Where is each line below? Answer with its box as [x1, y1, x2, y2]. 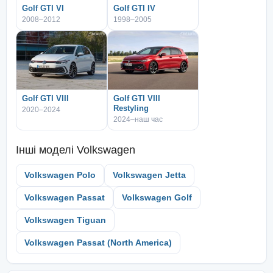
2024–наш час [113, 115, 163, 124]
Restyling [113, 103, 149, 113]
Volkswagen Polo [24, 170, 96, 180]
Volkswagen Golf [122, 193, 192, 202]
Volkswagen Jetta [113, 170, 186, 180]
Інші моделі [16, 143, 74, 156]
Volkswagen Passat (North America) [24, 238, 172, 247]
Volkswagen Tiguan [24, 215, 106, 225]
